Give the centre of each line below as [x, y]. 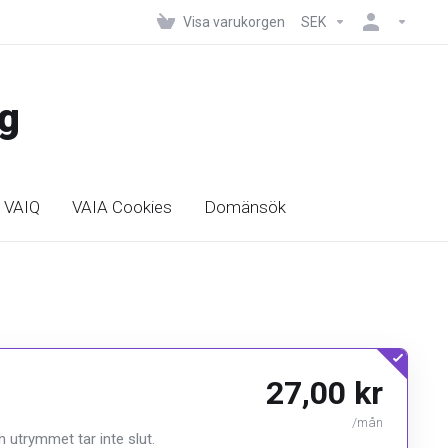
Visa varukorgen [234, 22]
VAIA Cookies [122, 207]
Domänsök [245, 207]
